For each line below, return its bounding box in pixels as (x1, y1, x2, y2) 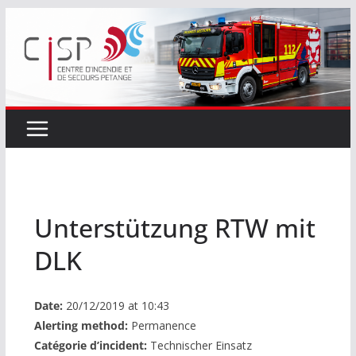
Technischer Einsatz (146, 337, 252, 353)
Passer (4, 10, 45, 27)
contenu (4, 54, 54, 72)
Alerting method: (33, 317, 128, 333)
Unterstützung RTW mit (33, 210, 315, 245)
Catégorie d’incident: (33, 337, 147, 353)
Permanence (127, 317, 196, 333)
